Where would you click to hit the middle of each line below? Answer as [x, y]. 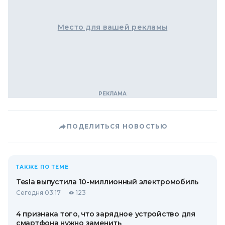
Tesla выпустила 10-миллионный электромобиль [107, 182]
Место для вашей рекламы [113, 27]
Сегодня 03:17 [38, 193]
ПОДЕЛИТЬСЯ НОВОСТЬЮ [117, 126]
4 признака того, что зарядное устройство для [106, 214]
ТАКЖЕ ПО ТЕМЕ [42, 167]
